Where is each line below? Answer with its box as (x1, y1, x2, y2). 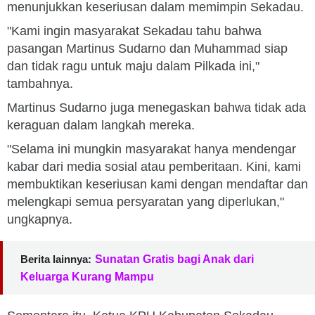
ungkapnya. (7, 212, 76, 226)
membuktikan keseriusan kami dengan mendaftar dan (7, 177, 308, 191)
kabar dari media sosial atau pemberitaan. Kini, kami (7, 160, 301, 174)
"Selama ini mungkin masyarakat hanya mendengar (7, 142, 296, 156)
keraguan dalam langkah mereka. (7, 118, 195, 132)
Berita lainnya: (20, 253, 91, 265)
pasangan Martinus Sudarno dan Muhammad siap (7, 41, 288, 56)
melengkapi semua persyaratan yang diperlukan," (7, 195, 284, 209)
